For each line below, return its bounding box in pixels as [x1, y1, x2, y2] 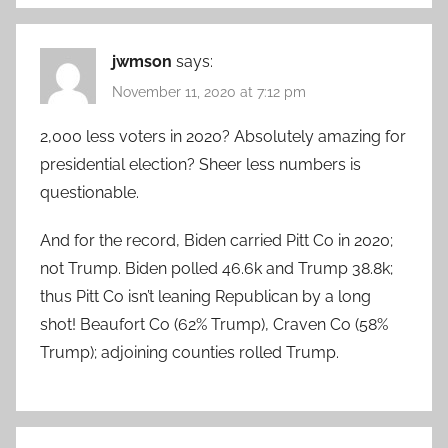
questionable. [40, 183, 139, 203]
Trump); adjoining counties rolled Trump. [40, 343, 339, 363]
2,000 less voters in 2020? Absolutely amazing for [40, 127, 406, 147]
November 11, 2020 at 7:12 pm [112, 84, 306, 101]
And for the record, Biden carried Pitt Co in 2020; [40, 231, 393, 251]
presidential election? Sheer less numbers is [40, 155, 361, 175]
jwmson [112, 52, 172, 72]
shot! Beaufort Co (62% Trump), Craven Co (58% [40, 315, 388, 335]
